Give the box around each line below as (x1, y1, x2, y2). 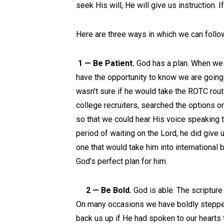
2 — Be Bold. (76, 185, 131, 195)
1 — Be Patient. (76, 58, 136, 68)
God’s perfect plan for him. (76, 156, 167, 166)
